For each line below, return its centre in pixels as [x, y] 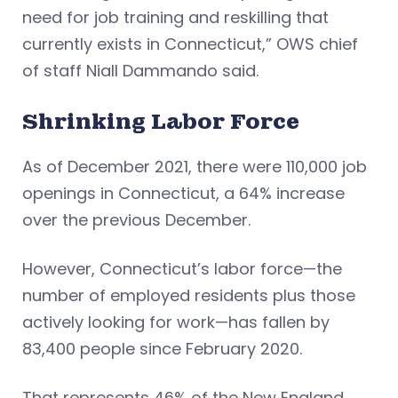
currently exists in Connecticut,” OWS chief [190, 44]
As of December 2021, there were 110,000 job [195, 167]
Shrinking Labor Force [161, 122]
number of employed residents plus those [189, 296]
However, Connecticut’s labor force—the [182, 269]
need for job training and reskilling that [175, 18]
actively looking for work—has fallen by [176, 322]
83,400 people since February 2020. [162, 349]
